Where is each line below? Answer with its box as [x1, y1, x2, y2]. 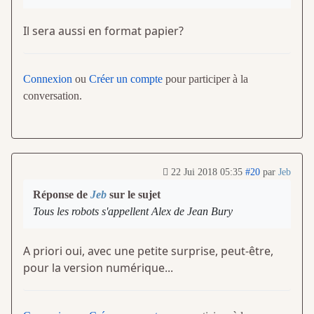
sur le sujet [107, 189, 161, 201]
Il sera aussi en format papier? [23, 23, 184, 39]
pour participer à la [163, 73, 248, 86]
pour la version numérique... [23, 260, 173, 276]
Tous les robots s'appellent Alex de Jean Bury [33, 205, 233, 218]
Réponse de [33, 189, 90, 201]
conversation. [23, 90, 82, 102]
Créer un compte [89, 73, 163, 86]
